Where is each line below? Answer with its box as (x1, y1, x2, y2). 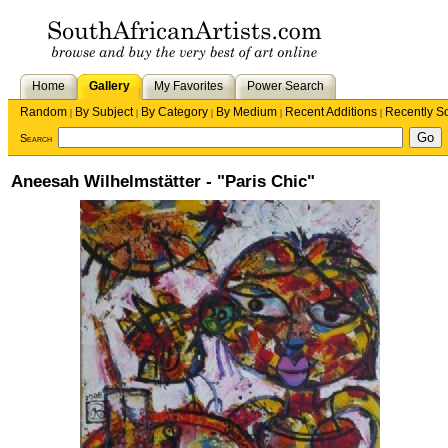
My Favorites (154, 79, 223, 93)
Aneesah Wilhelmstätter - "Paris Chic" (11, 171, 315, 191)
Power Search (247, 79, 324, 93)
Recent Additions (285, 105, 377, 119)
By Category (141, 105, 208, 119)
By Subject (75, 105, 133, 119)
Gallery (89, 79, 130, 93)
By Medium (216, 105, 277, 119)
